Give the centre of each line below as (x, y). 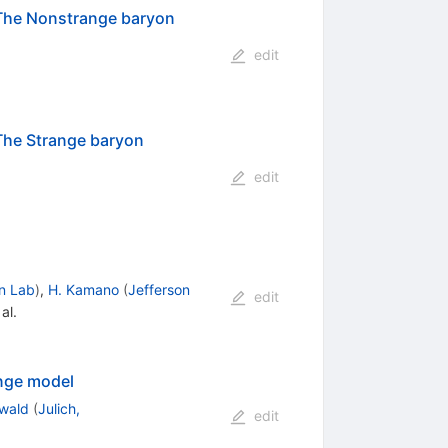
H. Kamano (83, 289)
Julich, (58, 408)
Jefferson (158, 289)
